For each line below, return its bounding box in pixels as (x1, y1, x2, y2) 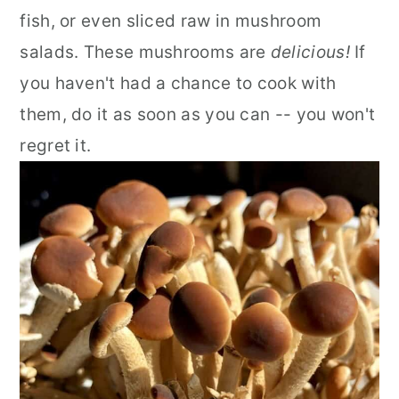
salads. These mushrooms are (20, 42, 266, 63)
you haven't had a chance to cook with (20, 73, 337, 94)
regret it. (20, 135, 92, 157)
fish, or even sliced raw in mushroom (20, 11, 322, 32)
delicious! (265, 42, 355, 63)
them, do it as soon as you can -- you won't (20, 104, 376, 126)
